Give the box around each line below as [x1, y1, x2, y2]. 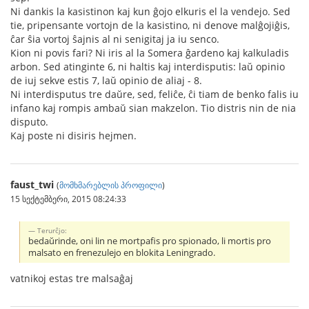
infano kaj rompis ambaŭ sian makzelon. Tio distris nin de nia [10, 101, 296, 114]
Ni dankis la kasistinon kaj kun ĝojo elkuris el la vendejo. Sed [10, 5, 290, 18]
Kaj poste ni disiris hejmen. [10, 129, 137, 142]
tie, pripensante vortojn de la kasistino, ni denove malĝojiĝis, [10, 19, 290, 32]
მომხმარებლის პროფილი [59, 179, 162, 190]
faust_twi [10, 178, 54, 191]
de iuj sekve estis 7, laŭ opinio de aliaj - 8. [10, 74, 202, 87]
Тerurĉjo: [37, 225, 68, 235]
